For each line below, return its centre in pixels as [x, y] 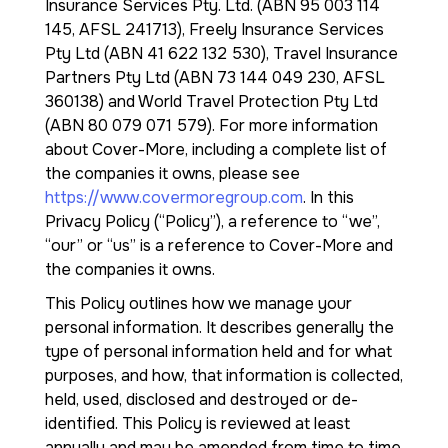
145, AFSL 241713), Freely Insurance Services [214, 29]
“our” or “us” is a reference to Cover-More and [219, 245]
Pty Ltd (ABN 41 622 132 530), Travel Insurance [221, 53]
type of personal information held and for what [218, 351]
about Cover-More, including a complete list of [216, 149]
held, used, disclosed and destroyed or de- [201, 399]
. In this [328, 197]
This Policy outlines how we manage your [198, 303]
